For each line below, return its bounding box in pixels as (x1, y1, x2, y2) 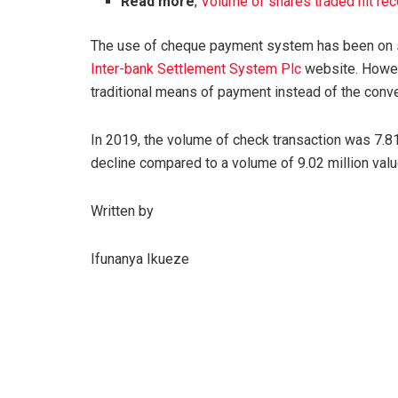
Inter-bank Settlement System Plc (91, 60, 301, 77)
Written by (91, 202, 154, 219)
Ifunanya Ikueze (91, 250, 189, 267)
